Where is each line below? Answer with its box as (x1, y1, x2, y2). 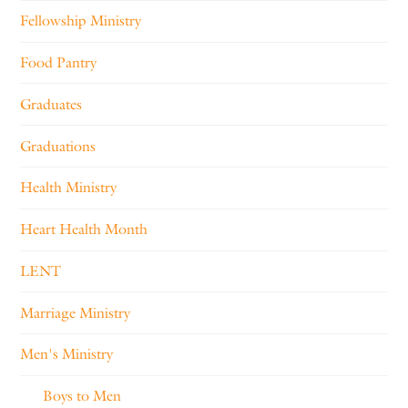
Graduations (20, 137, 97, 155)
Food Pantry (20, 54, 97, 72)
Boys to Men (43, 387, 122, 405)
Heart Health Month (20, 220, 148, 239)
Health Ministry (20, 178, 117, 197)
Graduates (20, 95, 83, 113)
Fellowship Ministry (20, 12, 142, 30)
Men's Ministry (20, 345, 114, 363)
